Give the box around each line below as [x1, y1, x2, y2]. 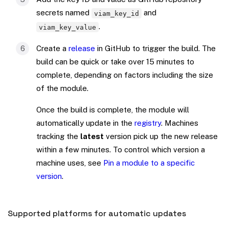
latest [80, 132, 104, 141]
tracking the [36, 132, 80, 141]
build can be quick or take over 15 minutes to [36, 57, 194, 66]
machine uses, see [36, 158, 103, 168]
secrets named [36, 8, 91, 17]
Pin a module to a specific [103, 158, 195, 168]
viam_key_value [39, 23, 97, 31]
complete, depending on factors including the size [36, 71, 213, 80]
